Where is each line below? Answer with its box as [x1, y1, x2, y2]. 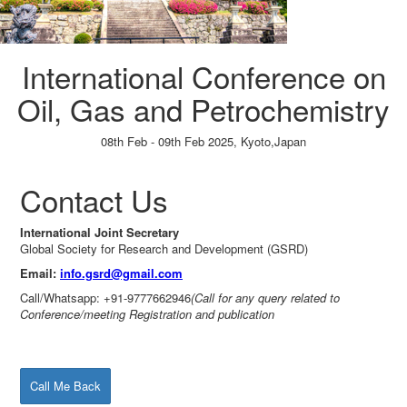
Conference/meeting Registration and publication [20, 305, 274, 323]
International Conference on [21, 55, 386, 97]
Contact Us [20, 178, 168, 221]
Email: [20, 264, 56, 282]
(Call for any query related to [191, 289, 340, 306]
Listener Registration [197, 149, 310, 166]
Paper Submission [85, 149, 186, 166]
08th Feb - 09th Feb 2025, [101, 133, 241, 150]
